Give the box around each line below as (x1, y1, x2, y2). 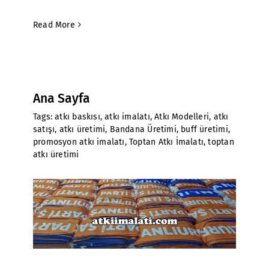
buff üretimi (181, 124, 228, 134)
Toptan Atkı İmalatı (129, 137, 204, 147)
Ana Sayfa (33, 91, 90, 106)
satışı (33, 124, 55, 134)
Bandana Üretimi (109, 124, 177, 134)
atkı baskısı (55, 112, 100, 122)
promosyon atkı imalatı (33, 137, 125, 147)
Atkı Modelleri (154, 112, 210, 122)
